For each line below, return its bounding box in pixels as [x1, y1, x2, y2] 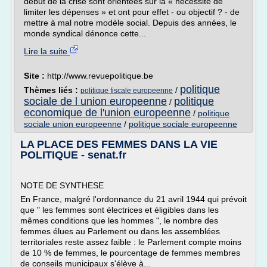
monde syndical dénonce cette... [24, 29, 146, 38]
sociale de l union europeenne [24, 95, 167, 107]
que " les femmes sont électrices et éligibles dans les [20, 205, 219, 215]
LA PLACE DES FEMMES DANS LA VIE [20, 138, 218, 150]
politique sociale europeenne [129, 119, 237, 129]
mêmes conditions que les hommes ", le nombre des [20, 216, 218, 225]
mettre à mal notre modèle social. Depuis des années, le [24, 18, 237, 27]
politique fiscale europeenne [80, 86, 173, 95]
